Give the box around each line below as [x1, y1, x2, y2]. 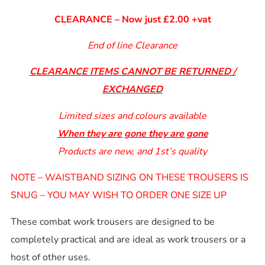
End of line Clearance [88, 39, 177, 53]
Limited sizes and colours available [59, 109, 206, 122]
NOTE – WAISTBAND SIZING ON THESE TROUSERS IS [10, 171, 248, 185]
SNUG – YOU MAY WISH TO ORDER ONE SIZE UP [10, 189, 227, 202]
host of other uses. [10, 250, 91, 264]
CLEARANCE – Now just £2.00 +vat [54, 12, 211, 26]
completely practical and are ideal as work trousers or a [10, 232, 245, 246]
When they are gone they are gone [57, 127, 208, 140]
